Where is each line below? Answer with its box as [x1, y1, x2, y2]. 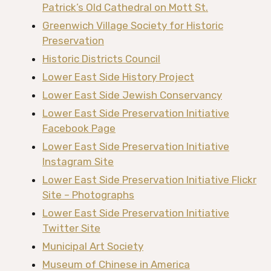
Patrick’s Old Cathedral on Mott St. [42, 1, 208, 13]
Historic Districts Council [42, 53, 160, 65]
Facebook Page [42, 122, 116, 134]
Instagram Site [42, 155, 114, 168]
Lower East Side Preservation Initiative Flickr [42, 174, 256, 186]
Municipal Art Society [42, 240, 143, 252]
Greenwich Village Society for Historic [42, 19, 223, 31]
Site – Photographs [42, 189, 134, 201]
